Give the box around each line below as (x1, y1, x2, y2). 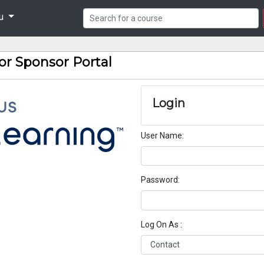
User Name (141, 130, 182, 140)
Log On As (141, 219, 180, 229)
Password (141, 175, 178, 185)
